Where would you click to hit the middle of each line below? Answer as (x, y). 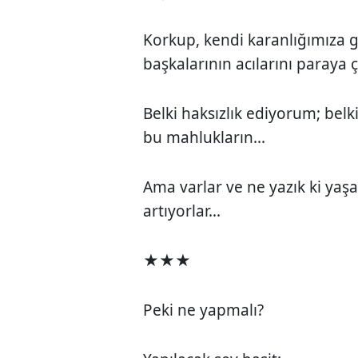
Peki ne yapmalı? (204, 310)
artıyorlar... (182, 211)
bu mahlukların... (205, 137)
